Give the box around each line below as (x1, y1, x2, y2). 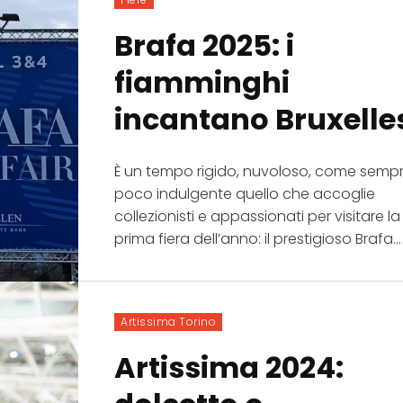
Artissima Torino (121, 313, 217, 329)
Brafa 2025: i (114, 24, 295, 66)
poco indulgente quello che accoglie (114, 183, 376, 204)
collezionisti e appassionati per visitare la (114, 205, 401, 227)
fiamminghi (114, 61, 291, 103)
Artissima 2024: (114, 346, 345, 388)
